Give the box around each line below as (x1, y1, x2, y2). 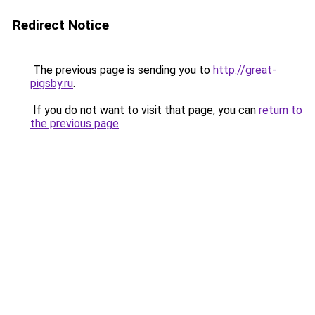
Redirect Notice (13, 17, 109, 33)
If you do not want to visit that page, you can (30, 103, 259, 117)
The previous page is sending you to (30, 63, 213, 77)
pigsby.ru (30, 77, 73, 90)
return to (259, 103, 302, 117)
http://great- (213, 63, 276, 77)
